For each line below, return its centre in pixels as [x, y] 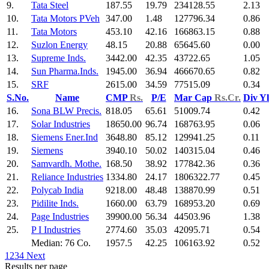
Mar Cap [194, 98]
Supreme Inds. [59, 58]
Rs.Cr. [228, 98]
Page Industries [60, 217]
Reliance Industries [67, 177]
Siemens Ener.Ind [65, 138]
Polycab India [57, 190]
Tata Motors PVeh [65, 19]
